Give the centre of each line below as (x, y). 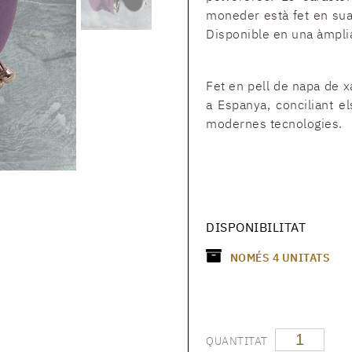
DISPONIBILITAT (256, 227)
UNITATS (306, 258)
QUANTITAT (237, 341)
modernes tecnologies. (274, 123)
